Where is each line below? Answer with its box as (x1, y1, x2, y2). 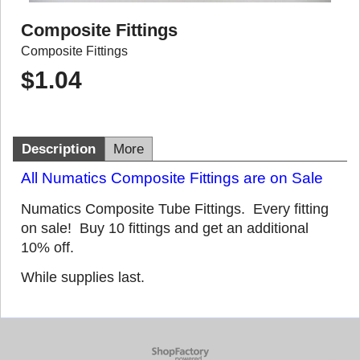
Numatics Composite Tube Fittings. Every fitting (21, 200, 329, 217)
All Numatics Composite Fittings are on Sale (21, 169, 323, 186)
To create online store (144, 347, 216, 355)
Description (22, 141, 96, 157)
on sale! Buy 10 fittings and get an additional (21, 219, 309, 236)
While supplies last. (21, 268, 145, 285)
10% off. (21, 239, 74, 256)
